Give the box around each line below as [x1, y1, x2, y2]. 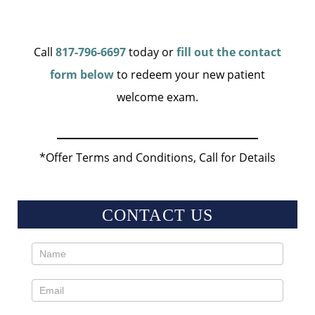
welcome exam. [117, 89, 198, 105]
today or [126, 44, 176, 60]
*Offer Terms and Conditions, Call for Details [39, 150, 276, 166]
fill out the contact [176, 44, 281, 60]
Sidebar [31, 291, 70, 304]
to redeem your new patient [114, 67, 265, 83]
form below [50, 67, 114, 83]
